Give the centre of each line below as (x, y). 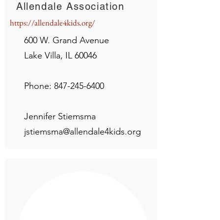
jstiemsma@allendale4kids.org (82, 132)
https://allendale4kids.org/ (53, 23)
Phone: (39, 86)
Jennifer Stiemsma (65, 116)
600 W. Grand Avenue (67, 40)
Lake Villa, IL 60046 (70, 55)
